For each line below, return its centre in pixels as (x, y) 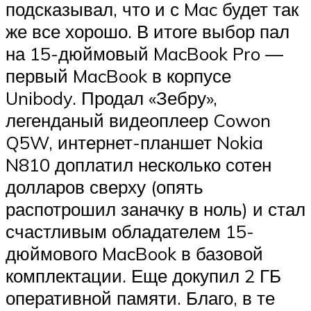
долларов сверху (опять (104, 187)
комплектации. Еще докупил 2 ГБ (143, 276)
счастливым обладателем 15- (130, 232)
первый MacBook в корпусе (118, 76)
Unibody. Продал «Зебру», (111, 98)
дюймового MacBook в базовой (134, 254)
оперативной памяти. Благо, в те (140, 298)
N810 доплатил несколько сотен (138, 165)
